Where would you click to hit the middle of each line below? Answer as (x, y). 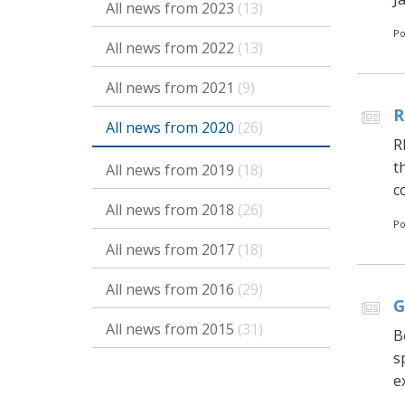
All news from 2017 (172, 250)
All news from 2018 (172, 210)
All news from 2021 (172, 88)
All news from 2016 (172, 289)
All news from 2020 (172, 127)
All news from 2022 (172, 48)
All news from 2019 (172, 170)
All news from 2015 (172, 329)
